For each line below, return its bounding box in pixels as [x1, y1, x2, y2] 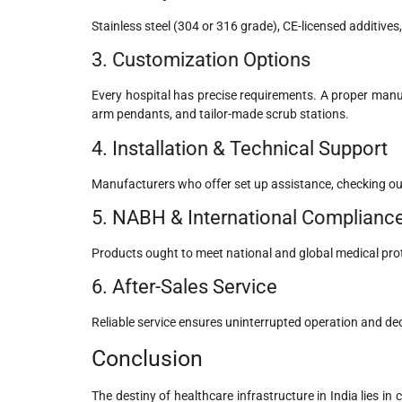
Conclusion [92, 345, 203, 371]
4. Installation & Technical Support [92, 136, 388, 160]
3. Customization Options [92, 48, 310, 72]
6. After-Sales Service [92, 275, 277, 299]
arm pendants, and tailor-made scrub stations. [92, 107, 349, 122]
